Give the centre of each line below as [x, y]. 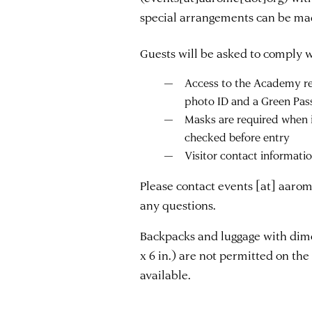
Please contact [179, 185]
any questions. [178, 204]
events [236, 185]
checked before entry [237, 136]
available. [166, 274]
